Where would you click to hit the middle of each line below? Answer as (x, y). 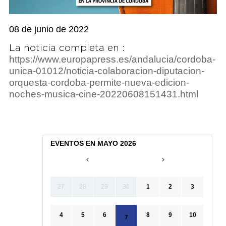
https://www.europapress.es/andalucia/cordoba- (112, 60)
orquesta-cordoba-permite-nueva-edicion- (99, 83)
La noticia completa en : (67, 48)
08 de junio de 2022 (49, 30)
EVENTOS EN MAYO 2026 (94, 144)
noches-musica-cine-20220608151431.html (103, 94)
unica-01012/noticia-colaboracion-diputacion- (106, 71)
